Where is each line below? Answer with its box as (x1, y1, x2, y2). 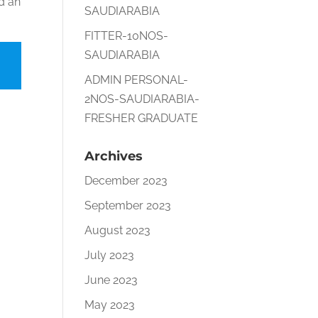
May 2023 (84, 298, 136, 312)
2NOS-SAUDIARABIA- (84, 92, 200, 106)
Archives (84, 148, 143, 164)
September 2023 (84, 199, 172, 212)
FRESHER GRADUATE (84, 111, 199, 125)
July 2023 (84, 248, 135, 262)
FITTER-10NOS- (84, 29, 169, 43)
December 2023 (84, 174, 168, 187)
